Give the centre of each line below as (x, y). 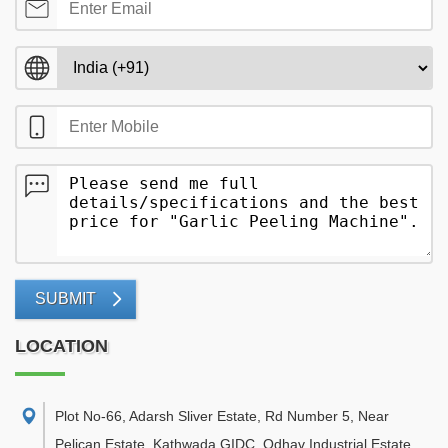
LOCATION (61, 346)
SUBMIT (65, 298)
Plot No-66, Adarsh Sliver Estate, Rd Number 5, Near (222, 416)
